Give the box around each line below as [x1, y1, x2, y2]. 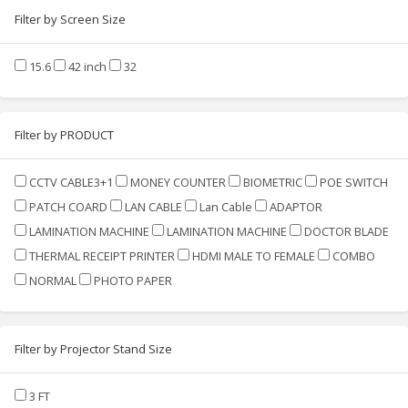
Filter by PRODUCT [15, 126, 114, 143]
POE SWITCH [320, 173, 388, 190]
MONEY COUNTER [130, 173, 226, 190]
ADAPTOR [270, 198, 322, 215]
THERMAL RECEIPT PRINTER [29, 247, 175, 264]
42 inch [68, 57, 107, 75]
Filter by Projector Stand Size [15, 340, 172, 357]
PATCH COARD [29, 198, 107, 215]
